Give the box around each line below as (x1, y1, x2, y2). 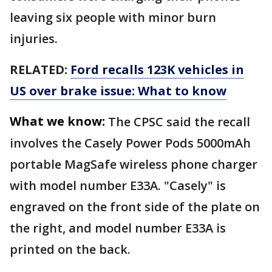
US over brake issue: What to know (10, 83, 226, 100)
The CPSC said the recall (108, 114, 250, 131)
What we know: (10, 113, 105, 130)
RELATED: (10, 61, 70, 78)
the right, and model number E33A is (10, 220, 226, 237)
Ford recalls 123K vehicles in (70, 61, 244, 78)
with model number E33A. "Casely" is (10, 177, 226, 194)
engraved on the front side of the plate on (10, 199, 260, 216)
